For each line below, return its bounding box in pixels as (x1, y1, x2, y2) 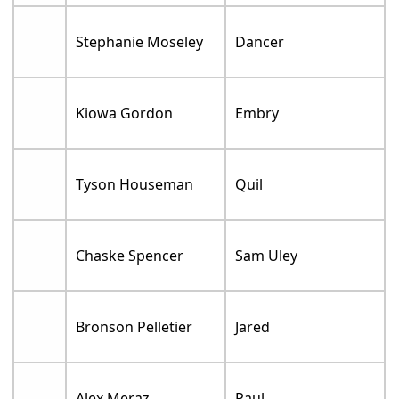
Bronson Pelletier (76, 317, 193, 338)
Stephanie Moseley (76, 32, 204, 53)
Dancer (235, 32, 285, 53)
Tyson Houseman (76, 175, 194, 195)
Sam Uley (235, 246, 298, 266)
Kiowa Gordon (76, 103, 174, 124)
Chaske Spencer (76, 246, 184, 266)
